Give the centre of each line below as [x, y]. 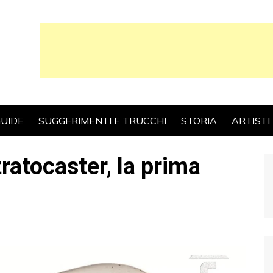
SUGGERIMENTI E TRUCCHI [102, 121]
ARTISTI [251, 121]
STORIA [199, 121]
